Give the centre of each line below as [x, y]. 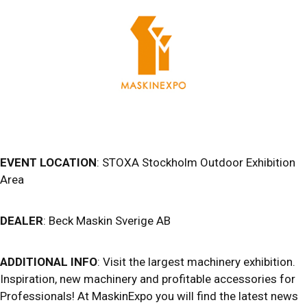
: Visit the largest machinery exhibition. [196, 261]
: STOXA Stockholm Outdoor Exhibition [196, 162]
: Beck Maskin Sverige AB [107, 220]
